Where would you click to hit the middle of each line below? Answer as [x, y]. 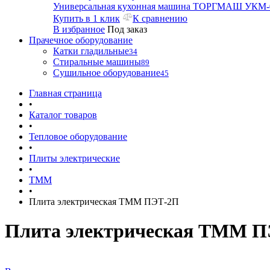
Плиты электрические [74, 158]
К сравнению [160, 18]
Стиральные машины [97, 62]
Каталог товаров [63, 115]
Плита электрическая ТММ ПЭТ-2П [104, 202]
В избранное [79, 29]
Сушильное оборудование [107, 73]
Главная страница [65, 93]
